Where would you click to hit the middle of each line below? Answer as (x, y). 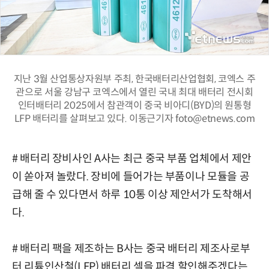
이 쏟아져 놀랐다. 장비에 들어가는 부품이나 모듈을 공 (131, 176)
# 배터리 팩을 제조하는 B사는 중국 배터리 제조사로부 (131, 248)
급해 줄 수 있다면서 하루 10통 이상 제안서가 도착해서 (132, 194)
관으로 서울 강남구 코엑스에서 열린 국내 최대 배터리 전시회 (134, 92)
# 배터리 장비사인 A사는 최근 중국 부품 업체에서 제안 (132, 158)
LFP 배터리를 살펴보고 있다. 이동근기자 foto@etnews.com (134, 118)
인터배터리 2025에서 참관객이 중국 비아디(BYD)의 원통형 (134, 105)
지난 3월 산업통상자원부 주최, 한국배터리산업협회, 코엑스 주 (134, 79)
